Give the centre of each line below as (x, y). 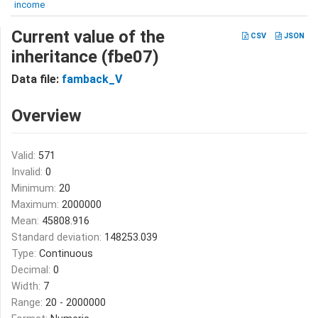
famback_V (92, 79)
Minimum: (35, 188)
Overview (46, 116)
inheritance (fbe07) (85, 57)
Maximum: (37, 205)
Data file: (37, 79)
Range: (28, 303)
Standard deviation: (58, 237)
